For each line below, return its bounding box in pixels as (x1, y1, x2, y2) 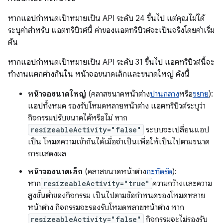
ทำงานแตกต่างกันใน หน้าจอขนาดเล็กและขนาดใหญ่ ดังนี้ (8, 69, 190, 80)
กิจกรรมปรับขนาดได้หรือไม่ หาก (28, 113, 127, 123)
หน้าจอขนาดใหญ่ (28, 89, 86, 100)
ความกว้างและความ (152, 179, 212, 189)
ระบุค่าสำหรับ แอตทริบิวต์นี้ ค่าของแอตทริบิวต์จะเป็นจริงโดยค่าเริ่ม (8, 25, 215, 36)
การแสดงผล (28, 149, 66, 159)
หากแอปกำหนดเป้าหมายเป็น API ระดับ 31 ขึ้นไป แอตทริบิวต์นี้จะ (8, 57, 215, 68)
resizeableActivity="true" (43, 179, 150, 189)
